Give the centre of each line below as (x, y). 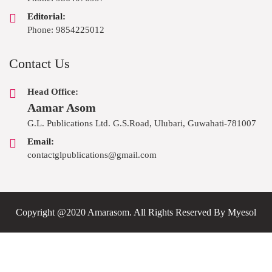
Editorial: (46, 17)
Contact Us (39, 64)
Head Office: (53, 92)
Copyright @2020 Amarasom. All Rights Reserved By (122, 212)
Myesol (242, 212)
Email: (41, 142)
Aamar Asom (62, 108)
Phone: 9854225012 (66, 30)
